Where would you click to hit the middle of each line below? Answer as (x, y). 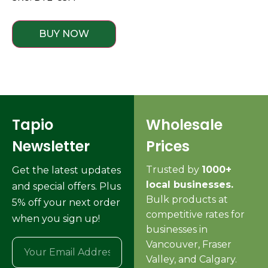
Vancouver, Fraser (189, 244)
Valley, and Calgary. (191, 259)
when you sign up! (56, 218)
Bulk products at (187, 199)
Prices (168, 146)
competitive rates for (195, 214)
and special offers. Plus (66, 186)
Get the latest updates (66, 170)
